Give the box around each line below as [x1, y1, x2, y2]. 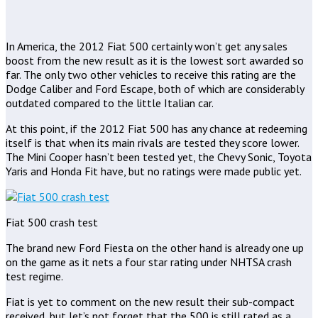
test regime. [6, 268, 63, 283]
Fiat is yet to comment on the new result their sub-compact [6, 294, 295, 309]
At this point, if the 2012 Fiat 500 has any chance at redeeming [6, 121, 307, 136]
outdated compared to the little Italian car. [6, 95, 214, 110]
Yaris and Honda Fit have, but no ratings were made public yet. [6, 163, 302, 178]
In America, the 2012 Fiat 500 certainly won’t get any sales [6, 38, 287, 53]
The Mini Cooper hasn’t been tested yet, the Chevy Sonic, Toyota [6, 149, 312, 164]
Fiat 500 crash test [6, 214, 98, 229]
